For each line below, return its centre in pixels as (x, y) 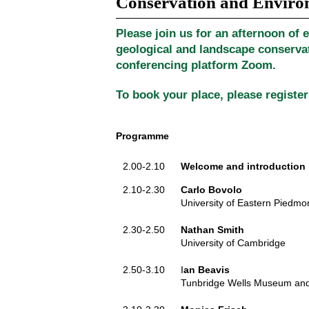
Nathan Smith (212, 230)
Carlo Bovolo (211, 190)
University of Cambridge (233, 243)
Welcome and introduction (243, 166)
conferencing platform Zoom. (196, 65)
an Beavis (207, 270)
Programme (142, 136)
